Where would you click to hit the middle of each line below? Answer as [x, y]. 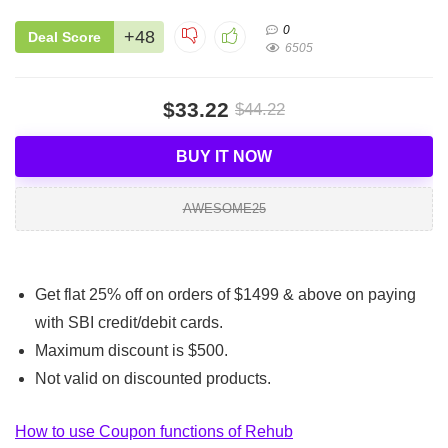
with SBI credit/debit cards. [129, 322]
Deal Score [64, 36]
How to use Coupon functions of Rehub [154, 431]
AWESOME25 [224, 208]
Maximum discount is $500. [131, 350]
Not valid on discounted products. [153, 378]
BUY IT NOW [224, 156]
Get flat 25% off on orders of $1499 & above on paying [225, 294]
